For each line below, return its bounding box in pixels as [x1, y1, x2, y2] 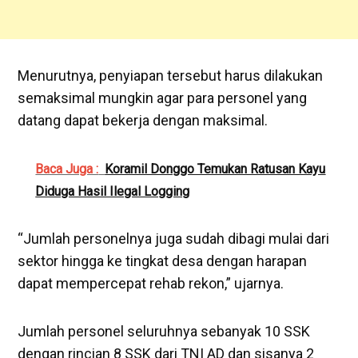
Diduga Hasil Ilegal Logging [35, 183, 190, 199]
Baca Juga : [35, 161, 99, 177]
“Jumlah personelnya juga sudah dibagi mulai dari [18, 229, 330, 247]
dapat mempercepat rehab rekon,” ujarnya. [18, 274, 284, 292]
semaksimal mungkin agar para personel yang [18, 89, 308, 106]
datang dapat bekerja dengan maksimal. [18, 111, 268, 129]
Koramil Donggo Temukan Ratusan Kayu [105, 161, 326, 177]
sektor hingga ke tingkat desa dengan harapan [18, 252, 308, 269]
